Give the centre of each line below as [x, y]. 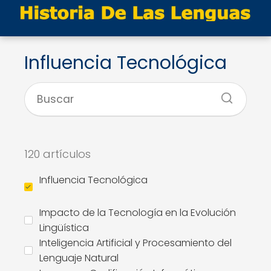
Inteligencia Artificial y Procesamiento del [135, 243]
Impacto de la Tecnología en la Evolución [138, 213]
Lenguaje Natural [79, 258]
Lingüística [64, 228]
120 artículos [57, 154]
